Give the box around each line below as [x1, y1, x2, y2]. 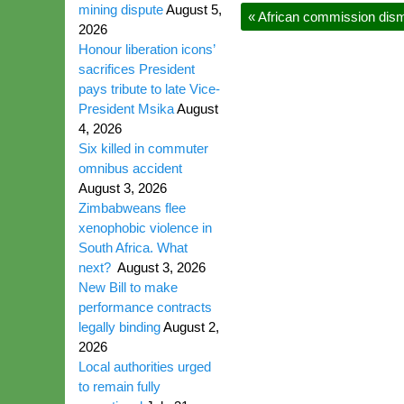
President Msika [78, 101, 174, 116]
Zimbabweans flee [78, 200, 186, 216]
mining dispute [78, 2, 163, 17]
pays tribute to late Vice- [78, 81, 220, 96]
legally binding [78, 319, 161, 335]
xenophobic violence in [78, 220, 212, 235]
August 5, [166, 2, 222, 17]
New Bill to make [78, 280, 178, 295]
